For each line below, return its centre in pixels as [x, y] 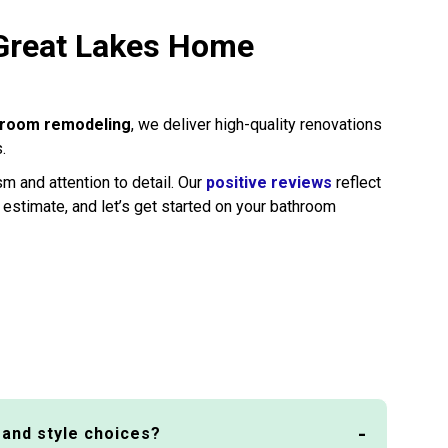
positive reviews [269, 182]
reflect [356, 182]
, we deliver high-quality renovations [256, 124]
